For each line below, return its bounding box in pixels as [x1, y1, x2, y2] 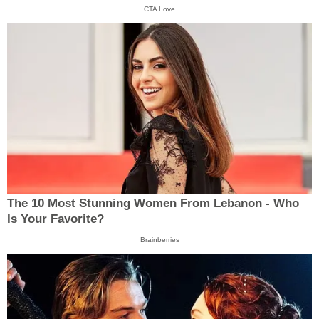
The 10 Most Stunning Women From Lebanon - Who [7, 197, 299, 211]
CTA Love [144, 4, 175, 13]
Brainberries [140, 236, 179, 244]
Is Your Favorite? [7, 212, 104, 226]
